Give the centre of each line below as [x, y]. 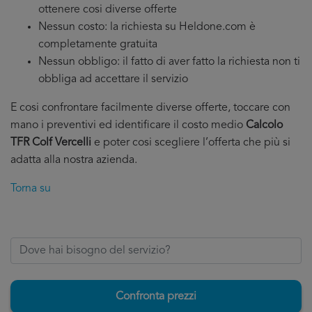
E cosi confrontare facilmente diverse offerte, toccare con [150, 108]
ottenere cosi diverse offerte [108, 10]
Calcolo [264, 125]
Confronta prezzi [156, 297]
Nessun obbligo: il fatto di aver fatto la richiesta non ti [169, 62]
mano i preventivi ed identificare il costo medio [128, 125]
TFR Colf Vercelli [51, 143]
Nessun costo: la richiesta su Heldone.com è [147, 27]
